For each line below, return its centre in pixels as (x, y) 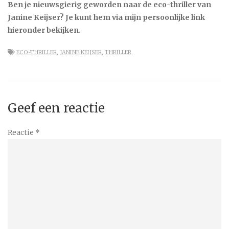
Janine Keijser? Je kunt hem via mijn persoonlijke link (106, 18)
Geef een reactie (56, 108)
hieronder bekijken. (44, 30)
